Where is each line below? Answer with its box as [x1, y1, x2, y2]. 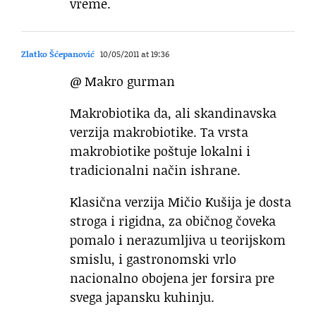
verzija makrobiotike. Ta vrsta [70, 123, 248, 142]
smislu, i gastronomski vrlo [70, 250, 236, 269]
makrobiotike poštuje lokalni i [70, 142, 250, 161]
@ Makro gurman [70, 72, 175, 91]
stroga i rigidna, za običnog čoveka [70, 212, 276, 231]
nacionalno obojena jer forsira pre [70, 269, 274, 288]
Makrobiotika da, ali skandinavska [70, 104, 276, 123]
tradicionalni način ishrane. [70, 161, 241, 180]
